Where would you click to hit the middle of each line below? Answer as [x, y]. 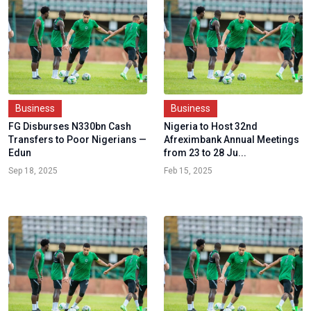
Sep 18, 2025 [33, 170]
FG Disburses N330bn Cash [70, 126]
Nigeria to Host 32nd [211, 126]
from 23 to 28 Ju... [205, 152]
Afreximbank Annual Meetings [232, 139]
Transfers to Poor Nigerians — [77, 139]
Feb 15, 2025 [188, 170]
